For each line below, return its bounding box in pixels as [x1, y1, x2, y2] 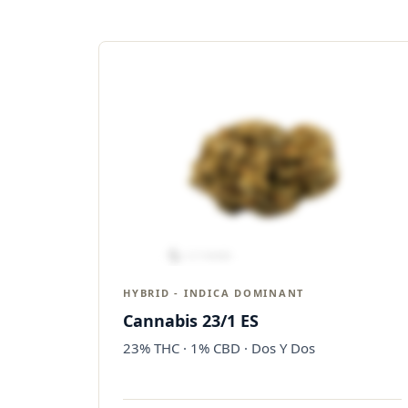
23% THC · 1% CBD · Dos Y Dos [123, 339, 315, 357]
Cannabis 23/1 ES [123, 310, 259, 331]
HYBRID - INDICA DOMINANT [123, 286, 305, 300]
